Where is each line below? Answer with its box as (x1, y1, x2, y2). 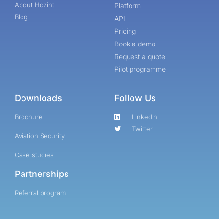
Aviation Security (15, 131, 65, 140)
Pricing (114, 26, 136, 35)
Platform (114, 1, 141, 10)
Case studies (15, 151, 54, 159)
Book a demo (114, 39, 155, 48)
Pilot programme (114, 65, 166, 73)
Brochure (15, 112, 43, 121)
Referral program (15, 188, 66, 197)
